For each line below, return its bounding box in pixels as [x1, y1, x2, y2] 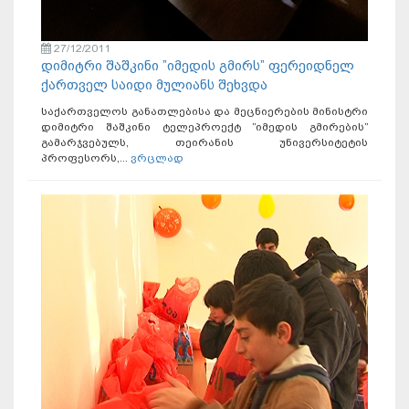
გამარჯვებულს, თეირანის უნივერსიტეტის [41, 136, 368, 150]
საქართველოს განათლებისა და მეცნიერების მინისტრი [41, 105, 368, 119]
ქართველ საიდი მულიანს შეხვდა [41, 77, 267, 94]
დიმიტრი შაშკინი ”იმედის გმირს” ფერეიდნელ [41, 58, 354, 75]
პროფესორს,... [41, 152, 131, 165]
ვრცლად [131, 152, 184, 165]
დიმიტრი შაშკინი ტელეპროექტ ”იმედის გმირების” [41, 121, 368, 134]
